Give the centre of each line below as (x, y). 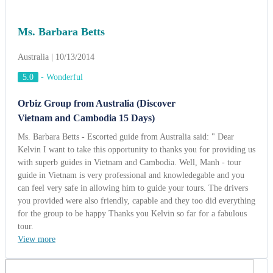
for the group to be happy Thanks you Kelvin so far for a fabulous (132, 64)
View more (37, 90)
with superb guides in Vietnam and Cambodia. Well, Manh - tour (129, 13)
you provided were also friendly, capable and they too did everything (136, 51)
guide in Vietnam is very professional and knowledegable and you (131, 26)
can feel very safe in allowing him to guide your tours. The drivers (133, 38)
